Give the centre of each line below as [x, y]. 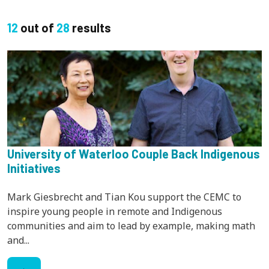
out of [37, 27]
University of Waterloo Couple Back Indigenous [134, 153]
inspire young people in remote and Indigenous [115, 211]
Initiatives [34, 168]
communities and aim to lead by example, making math [131, 225]
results [90, 27]
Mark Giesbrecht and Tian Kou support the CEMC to [124, 197]
